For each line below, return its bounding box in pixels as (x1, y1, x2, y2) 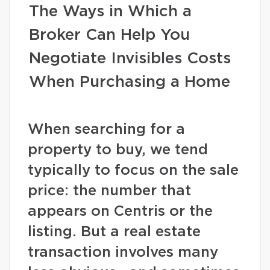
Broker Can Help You (29, 27, 190, 43)
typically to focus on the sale (28, 163, 239, 178)
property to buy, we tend (28, 143, 208, 157)
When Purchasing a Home (29, 74, 230, 90)
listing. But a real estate (28, 225, 201, 239)
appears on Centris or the (28, 204, 213, 219)
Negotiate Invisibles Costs (29, 51, 231, 66)
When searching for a (28, 122, 185, 137)
